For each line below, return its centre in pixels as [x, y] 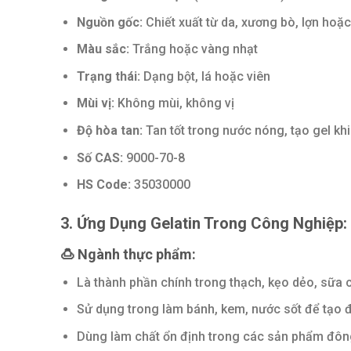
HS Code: [103, 185]
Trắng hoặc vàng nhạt [193, 49]
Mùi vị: [95, 103]
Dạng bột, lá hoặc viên [205, 76]
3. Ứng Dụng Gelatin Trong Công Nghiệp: [204, 223]
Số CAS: [100, 157]
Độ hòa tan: [109, 130]
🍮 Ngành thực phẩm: [128, 254]
